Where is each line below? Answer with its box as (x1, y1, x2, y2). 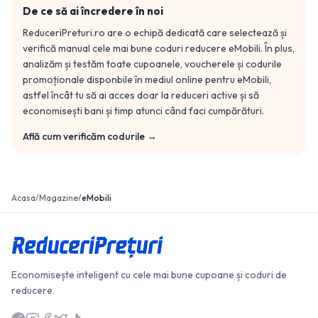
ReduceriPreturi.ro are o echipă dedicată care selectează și (23, 26, 287, 39)
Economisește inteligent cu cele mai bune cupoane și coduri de (11, 268, 287, 281)
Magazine (39, 192, 78, 203)
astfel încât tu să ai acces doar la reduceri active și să (23, 89, 259, 102)
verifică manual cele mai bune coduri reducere (23, 42, 229, 55)
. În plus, (261, 42, 295, 55)
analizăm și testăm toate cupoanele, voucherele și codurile (23, 57, 282, 70)
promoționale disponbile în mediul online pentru (23, 73, 237, 86)
